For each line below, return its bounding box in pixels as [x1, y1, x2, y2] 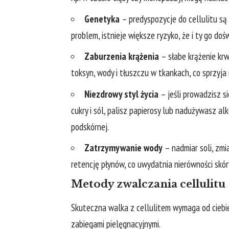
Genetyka [84, 12, 120, 25]
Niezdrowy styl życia [84, 87, 158, 100]
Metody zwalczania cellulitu [71, 177, 225, 190]
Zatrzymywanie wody [84, 142, 163, 154]
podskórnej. [71, 120, 109, 133]
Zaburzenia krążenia [84, 50, 159, 63]
